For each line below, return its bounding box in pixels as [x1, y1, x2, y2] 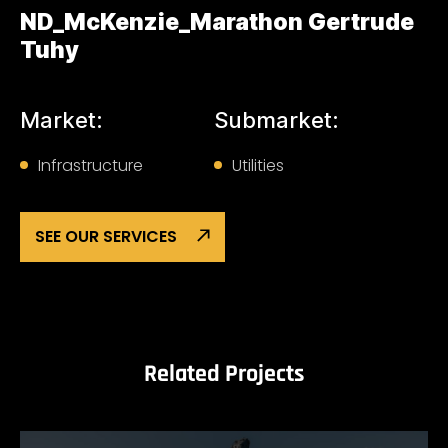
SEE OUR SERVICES [35, 225, 177, 248]
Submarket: [214, 107, 339, 133]
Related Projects [143, 359, 305, 389]
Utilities [232, 154, 284, 177]
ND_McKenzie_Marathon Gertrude [20, 8, 414, 36]
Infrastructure [38, 154, 143, 177]
